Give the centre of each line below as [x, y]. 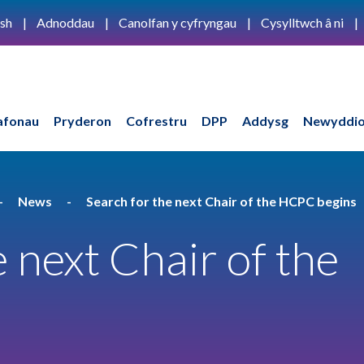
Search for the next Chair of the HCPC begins [221, 201]
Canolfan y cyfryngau [178, 22]
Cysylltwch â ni [302, 22]
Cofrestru [156, 120]
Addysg [265, 120]
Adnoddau [65, 22]
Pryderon [82, 120]
